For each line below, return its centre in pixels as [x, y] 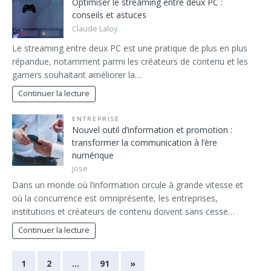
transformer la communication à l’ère [145, 142]
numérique [93, 155]
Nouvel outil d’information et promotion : [152, 129]
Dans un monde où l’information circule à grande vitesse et [128, 184]
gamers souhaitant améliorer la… [77, 74]
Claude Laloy [95, 28]
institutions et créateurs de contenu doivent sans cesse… [123, 211]
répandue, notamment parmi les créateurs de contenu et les [130, 61]
